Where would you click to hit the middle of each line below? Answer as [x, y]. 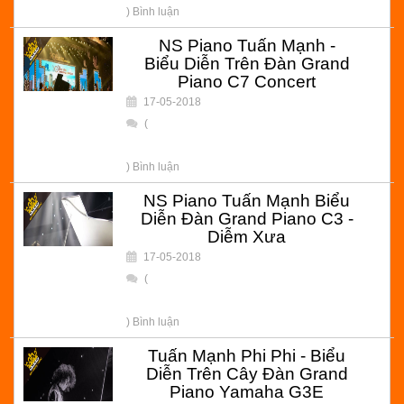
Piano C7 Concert [247, 82]
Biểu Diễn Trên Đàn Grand [247, 64]
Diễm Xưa [247, 237]
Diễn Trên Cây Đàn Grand [247, 374]
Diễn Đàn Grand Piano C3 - [247, 219]
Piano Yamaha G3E [247, 392]
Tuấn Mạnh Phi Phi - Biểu [247, 356]
